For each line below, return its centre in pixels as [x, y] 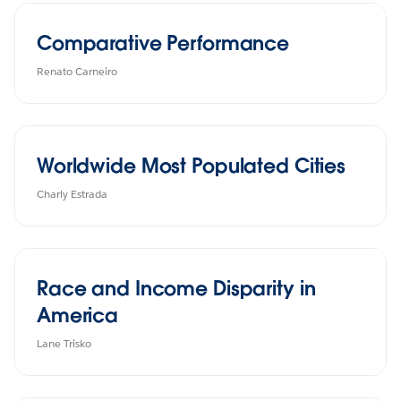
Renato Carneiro [77, 71]
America [78, 315]
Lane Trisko [64, 343]
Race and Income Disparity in [176, 288]
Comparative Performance [163, 43]
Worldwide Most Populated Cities [192, 165]
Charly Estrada [72, 193]
